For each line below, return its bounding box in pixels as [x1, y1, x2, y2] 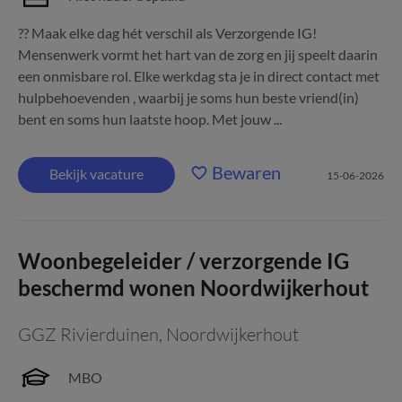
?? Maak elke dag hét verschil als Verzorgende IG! [18, 24, 317, 41]
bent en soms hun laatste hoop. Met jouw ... [18, 110, 282, 127]
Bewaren [212, 162, 281, 183]
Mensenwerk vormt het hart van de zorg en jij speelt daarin [18, 46, 378, 63]
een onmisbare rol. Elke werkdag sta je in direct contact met [18, 67, 380, 84]
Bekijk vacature [49, 165, 144, 182]
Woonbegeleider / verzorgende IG [18, 248, 349, 274]
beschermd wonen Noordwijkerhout [18, 275, 369, 301]
